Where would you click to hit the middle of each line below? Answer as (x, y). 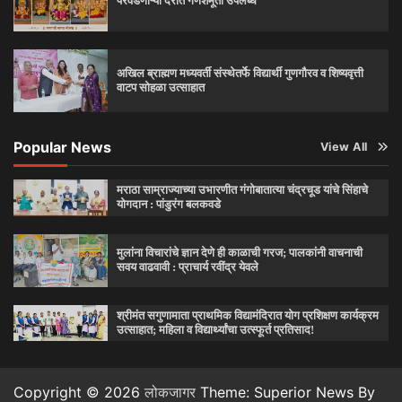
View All (344, 146)
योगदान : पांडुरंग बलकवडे (168, 205)
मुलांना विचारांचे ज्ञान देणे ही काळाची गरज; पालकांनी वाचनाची (239, 253)
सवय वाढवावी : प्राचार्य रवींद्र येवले (187, 267)
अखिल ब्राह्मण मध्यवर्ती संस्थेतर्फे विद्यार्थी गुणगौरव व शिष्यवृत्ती (240, 73)
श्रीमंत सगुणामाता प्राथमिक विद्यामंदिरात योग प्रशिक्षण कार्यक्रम (247, 315)
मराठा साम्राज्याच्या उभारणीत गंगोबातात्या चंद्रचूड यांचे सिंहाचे (242, 190)
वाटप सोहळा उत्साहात (160, 87)
